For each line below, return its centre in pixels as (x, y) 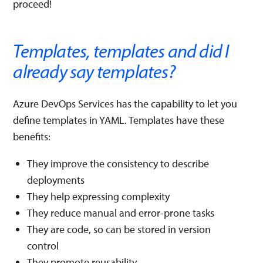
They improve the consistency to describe (118, 163)
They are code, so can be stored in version (119, 229)
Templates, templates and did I (121, 50)
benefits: (32, 136)
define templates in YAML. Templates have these (119, 120)
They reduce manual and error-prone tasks (121, 213)
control (43, 246)
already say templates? (94, 71)
